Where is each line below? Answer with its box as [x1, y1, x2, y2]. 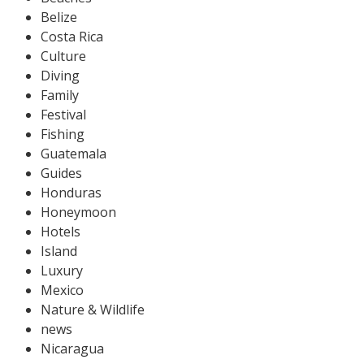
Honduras [41, 183, 102, 201]
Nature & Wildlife [41, 300, 145, 318]
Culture [41, 46, 86, 65]
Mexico [41, 280, 84, 299]
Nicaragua [41, 339, 104, 357]
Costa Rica [41, 27, 103, 45]
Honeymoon [41, 202, 116, 221]
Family [41, 85, 79, 104]
